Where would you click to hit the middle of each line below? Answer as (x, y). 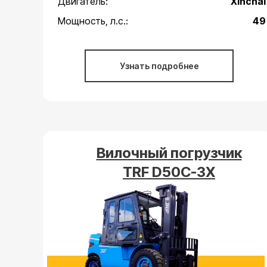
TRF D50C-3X (169, 172)
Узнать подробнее (159, 66)
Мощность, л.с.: (93, 21)
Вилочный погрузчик (169, 153)
